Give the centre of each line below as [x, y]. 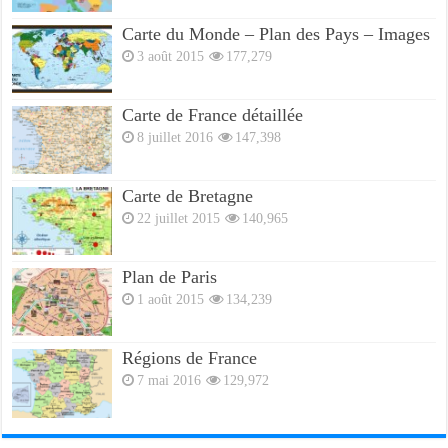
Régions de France [190, 358]
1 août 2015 [171, 299]
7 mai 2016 [169, 380]
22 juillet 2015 [179, 218]
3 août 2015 [171, 55]
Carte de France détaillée [213, 114]
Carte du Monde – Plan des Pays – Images [276, 33]
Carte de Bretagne [188, 196]
